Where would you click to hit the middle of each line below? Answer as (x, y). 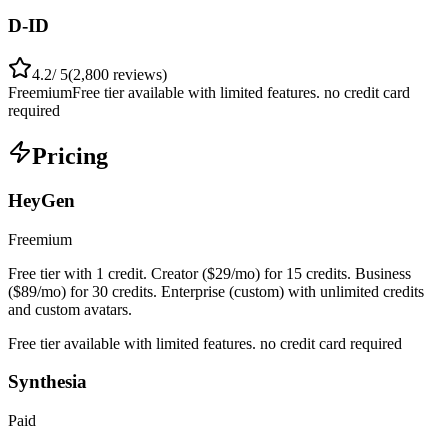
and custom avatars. (70, 309)
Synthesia (47, 382)
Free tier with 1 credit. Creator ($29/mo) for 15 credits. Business (209, 273)
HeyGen (41, 200)
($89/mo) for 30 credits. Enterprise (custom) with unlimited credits (216, 291)
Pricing (70, 156)
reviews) (138, 75)
